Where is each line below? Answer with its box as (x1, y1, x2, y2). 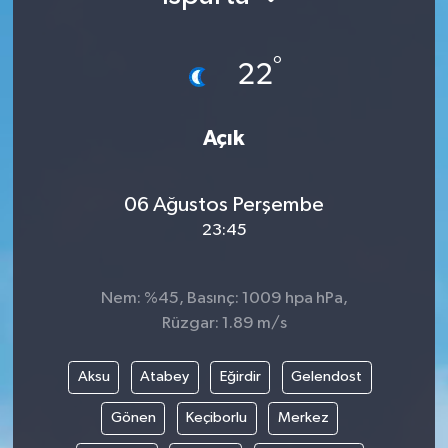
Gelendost (291, 369, 362, 385)
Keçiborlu (186, 410, 248, 426)
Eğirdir (219, 369, 261, 385)
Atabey (140, 369, 189, 385)
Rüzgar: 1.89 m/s (161, 314, 287, 332)
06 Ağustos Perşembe (124, 194, 324, 217)
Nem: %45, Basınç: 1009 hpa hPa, (100, 289, 348, 307)
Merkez (277, 410, 329, 426)
